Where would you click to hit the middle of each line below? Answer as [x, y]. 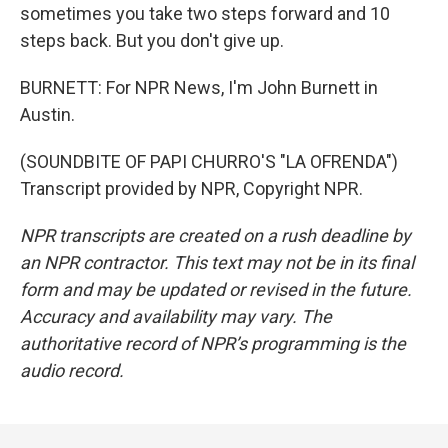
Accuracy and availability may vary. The [176, 316]
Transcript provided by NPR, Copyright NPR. [191, 188]
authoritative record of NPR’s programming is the [213, 343]
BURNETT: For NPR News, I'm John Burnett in [199, 87]
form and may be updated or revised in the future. [216, 289]
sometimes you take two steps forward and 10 [205, 13]
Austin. [47, 114]
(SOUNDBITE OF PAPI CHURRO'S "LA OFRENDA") [209, 161]
